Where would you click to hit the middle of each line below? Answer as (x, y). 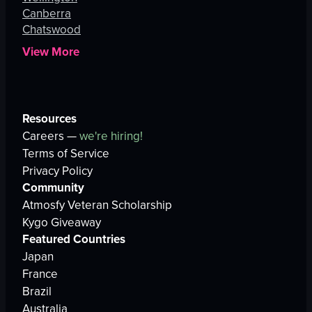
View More (51, 52)
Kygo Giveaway (62, 223)
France (40, 274)
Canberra (47, 14)
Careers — (51, 136)
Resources (49, 119)
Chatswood (52, 30)
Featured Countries (74, 239)
